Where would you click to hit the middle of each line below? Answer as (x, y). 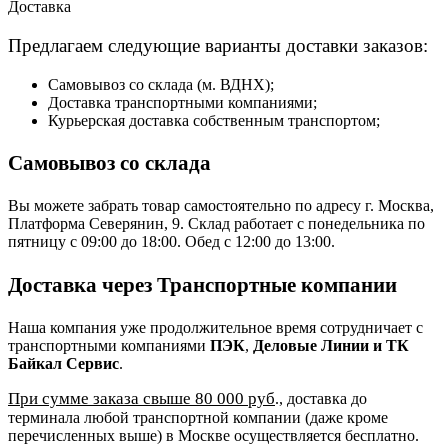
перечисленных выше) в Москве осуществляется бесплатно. (213, 436)
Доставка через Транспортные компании (202, 284)
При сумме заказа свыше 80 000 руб (141, 399)
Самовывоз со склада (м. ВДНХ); (161, 84)
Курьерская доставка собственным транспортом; (214, 120)
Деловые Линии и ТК (331, 346)
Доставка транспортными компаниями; (182, 102)
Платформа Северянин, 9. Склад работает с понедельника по (216, 224)
